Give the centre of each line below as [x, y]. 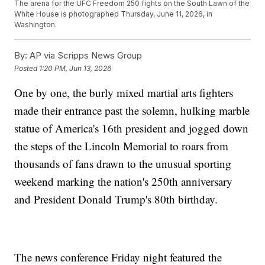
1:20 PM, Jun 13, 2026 [75, 68]
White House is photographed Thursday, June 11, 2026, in [114, 14]
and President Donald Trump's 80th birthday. [116, 199]
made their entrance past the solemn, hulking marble [132, 111]
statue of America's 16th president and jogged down [132, 128]
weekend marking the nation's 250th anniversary [124, 182]
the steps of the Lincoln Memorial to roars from [122, 146]
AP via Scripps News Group [85, 56]
